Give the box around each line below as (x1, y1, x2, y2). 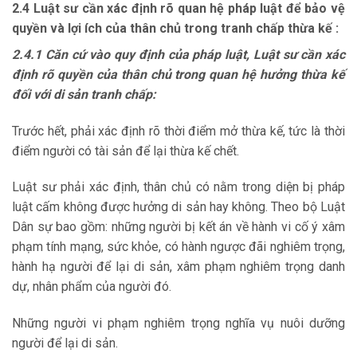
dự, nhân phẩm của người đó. (12, 279, 171, 295)
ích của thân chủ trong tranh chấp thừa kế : (84, 20, 339, 36)
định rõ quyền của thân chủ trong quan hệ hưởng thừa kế (12, 66, 345, 82)
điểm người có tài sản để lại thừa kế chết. (12, 143, 239, 159)
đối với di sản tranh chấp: (12, 86, 156, 102)
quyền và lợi (12, 20, 84, 36)
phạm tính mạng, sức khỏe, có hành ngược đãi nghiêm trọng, (12, 239, 345, 255)
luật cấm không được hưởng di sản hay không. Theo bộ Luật (12, 199, 345, 215)
